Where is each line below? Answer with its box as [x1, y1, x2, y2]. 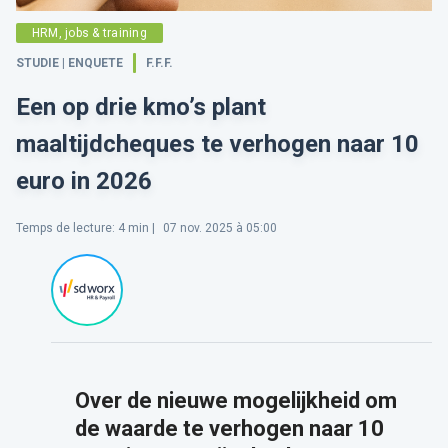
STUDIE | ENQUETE [16, 56, 123, 71]
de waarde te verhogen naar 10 [74, 416, 384, 442]
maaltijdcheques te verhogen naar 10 [16, 130, 419, 159]
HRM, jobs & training [32, 26, 147, 41]
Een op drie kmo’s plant [16, 93, 266, 122]
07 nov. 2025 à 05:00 [160, 221, 277, 236]
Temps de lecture [16, 221, 112, 236]
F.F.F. [146, 56, 173, 71]
